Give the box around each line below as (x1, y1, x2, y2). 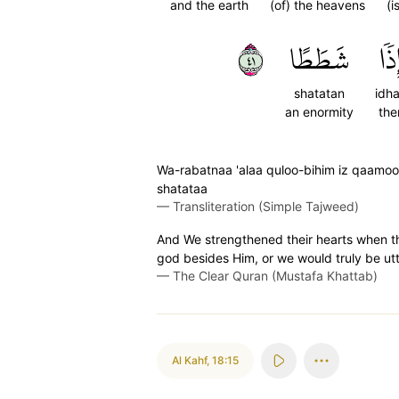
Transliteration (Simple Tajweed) (173, 199, 359, 214)
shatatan (294, 85, 345, 101)
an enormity (285, 104, 354, 119)
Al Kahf (172, 354, 207, 367)
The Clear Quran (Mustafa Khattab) (173, 268, 378, 283)
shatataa (157, 181, 208, 196)
